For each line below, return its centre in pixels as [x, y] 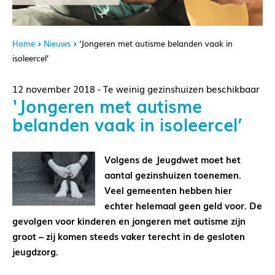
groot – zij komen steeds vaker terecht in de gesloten [129, 236]
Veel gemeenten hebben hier [168, 190]
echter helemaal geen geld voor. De [183, 205]
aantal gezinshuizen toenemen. [173, 175]
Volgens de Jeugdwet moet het [172, 159]
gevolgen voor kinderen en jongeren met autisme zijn [129, 221]
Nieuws [57, 44]
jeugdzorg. [37, 251]
